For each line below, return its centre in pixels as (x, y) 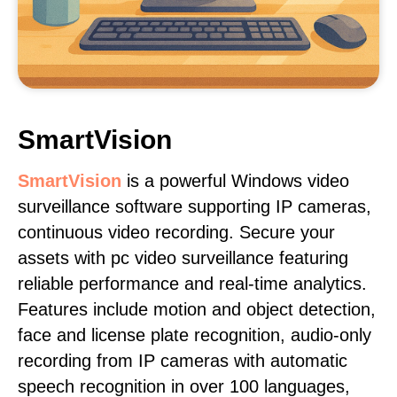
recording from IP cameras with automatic (183, 361)
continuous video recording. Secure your (176, 232)
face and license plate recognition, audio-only (195, 335)
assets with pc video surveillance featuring (183, 258)
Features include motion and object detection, (197, 309)
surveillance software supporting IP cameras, (195, 206)
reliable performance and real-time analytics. (192, 284)
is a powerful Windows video (235, 181)
